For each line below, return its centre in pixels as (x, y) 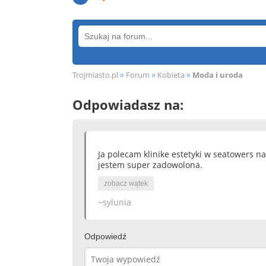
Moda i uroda (218, 75)
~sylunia (115, 202)
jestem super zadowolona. (150, 165)
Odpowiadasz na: (128, 104)
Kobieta (171, 75)
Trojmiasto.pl (95, 75)
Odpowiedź (105, 236)
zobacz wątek (126, 183)
